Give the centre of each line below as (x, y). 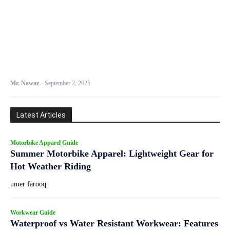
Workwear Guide (33, 213)
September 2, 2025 (68, 83)
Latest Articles (41, 115)
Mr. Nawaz (25, 83)
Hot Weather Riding (51, 167)
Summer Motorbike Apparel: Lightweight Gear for (112, 154)
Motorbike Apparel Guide (44, 143)
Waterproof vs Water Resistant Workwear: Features (114, 224)
